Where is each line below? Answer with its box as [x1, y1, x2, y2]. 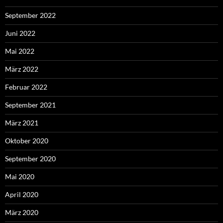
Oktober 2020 [5, 136, 48, 145]
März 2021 [5, 118, 38, 127]
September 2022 [5, 10, 56, 19]
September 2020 [5, 154, 56, 163]
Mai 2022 [5, 46, 34, 55]
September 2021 [5, 100, 56, 109]
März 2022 [5, 64, 38, 73]
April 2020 [5, 190, 38, 199]
